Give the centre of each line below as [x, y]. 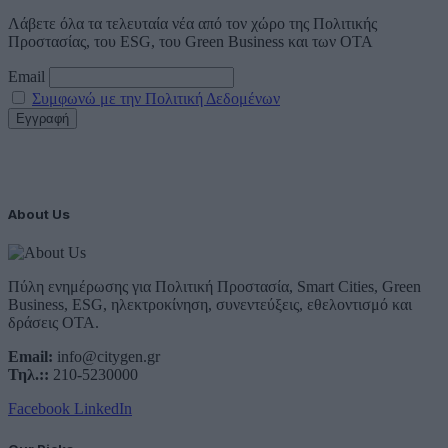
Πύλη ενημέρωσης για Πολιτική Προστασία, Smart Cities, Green [214, 287]
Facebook [39, 409]
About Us [39, 214]
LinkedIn [103, 409]
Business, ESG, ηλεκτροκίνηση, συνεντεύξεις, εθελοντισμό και [210, 305]
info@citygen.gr [106, 357]
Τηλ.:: [28, 375]
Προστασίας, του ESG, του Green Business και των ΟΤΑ [190, 41]
